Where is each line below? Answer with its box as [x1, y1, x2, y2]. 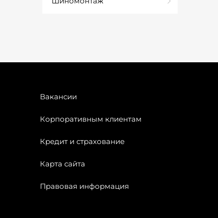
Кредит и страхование [40, 137, 125, 146]
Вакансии [40, 92, 77, 101]
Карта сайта [40, 159, 85, 168]
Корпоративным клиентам [40, 114, 142, 124]
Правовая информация [40, 182, 129, 191]
